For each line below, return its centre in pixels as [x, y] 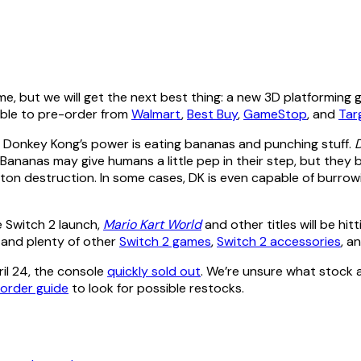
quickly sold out [154, 272]
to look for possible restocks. [156, 288]
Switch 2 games [165, 242]
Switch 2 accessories [279, 242]
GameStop [275, 114]
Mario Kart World [152, 225]
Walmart [156, 114]
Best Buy [212, 114]
